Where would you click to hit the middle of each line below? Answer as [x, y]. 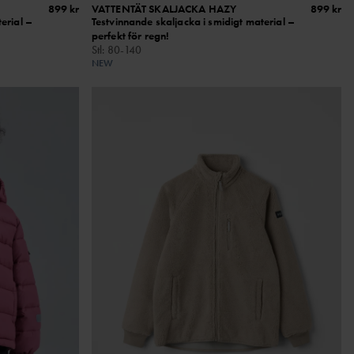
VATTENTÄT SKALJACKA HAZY [164, 9]
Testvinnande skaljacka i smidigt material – [193, 22]
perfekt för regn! [130, 36]
